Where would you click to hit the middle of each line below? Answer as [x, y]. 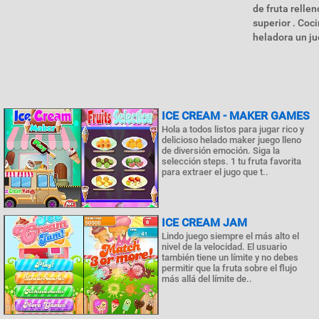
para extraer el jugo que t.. [215, 172]
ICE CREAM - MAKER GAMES [236, 116]
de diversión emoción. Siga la [221, 151]
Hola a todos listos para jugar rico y [233, 129]
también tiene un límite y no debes [230, 257]
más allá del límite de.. [207, 279]
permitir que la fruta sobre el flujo [229, 268]
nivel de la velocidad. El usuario [224, 247]
